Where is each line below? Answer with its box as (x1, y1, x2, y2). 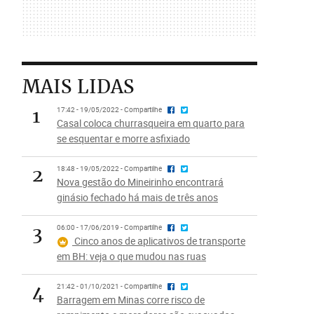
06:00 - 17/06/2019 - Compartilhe (56, 223, 163, 232)
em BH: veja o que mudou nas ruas (56, 250, 206, 263)
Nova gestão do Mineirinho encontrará (56, 175, 224, 189)
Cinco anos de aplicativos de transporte (71, 234, 245, 247)
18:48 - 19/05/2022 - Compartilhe (56, 164, 163, 173)
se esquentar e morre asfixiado (56, 132, 190, 145)
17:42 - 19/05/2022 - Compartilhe (56, 105, 163, 114)
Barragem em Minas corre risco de (56, 293, 205, 306)
